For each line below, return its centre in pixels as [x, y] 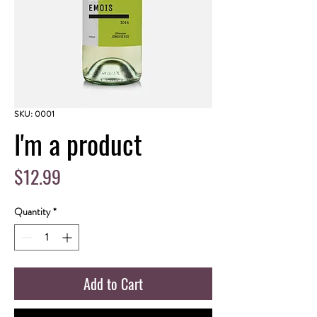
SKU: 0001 [34, 114]
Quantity [32, 212]
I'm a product [78, 144]
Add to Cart [113, 284]
